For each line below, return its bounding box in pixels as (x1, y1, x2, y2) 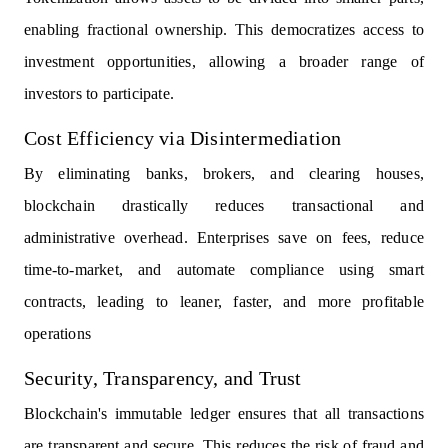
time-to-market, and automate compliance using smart (24, 261, 424, 279)
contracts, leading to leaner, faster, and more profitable (24, 293, 424, 311)
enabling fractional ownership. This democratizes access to (24, 21, 424, 39)
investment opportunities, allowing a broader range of (24, 53, 424, 71)
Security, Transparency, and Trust (24, 367, 302, 390)
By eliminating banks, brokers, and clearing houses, (24, 165, 424, 183)
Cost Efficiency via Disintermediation (24, 127, 342, 150)
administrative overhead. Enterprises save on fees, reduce (24, 229, 424, 247)
